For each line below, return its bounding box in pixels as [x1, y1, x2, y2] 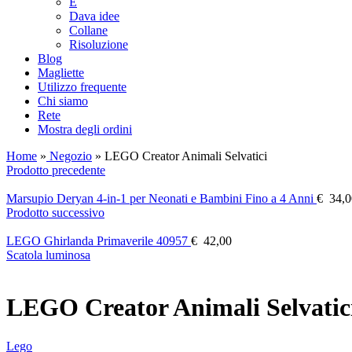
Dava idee [69, 9, 119, 23]
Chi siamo [38, 94, 88, 108]
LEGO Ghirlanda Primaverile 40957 [6, 234, 191, 247]
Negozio [46, 149, 92, 163]
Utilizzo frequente [38, 80, 126, 93]
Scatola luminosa [6, 248, 90, 262]
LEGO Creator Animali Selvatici [101, 149, 267, 163]
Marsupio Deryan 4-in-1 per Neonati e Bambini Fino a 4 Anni [6, 192, 317, 205]
